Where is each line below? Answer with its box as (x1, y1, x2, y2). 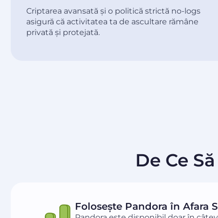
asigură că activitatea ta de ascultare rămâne (26, 17, 199, 27)
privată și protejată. (26, 28, 100, 37)
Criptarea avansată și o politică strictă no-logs (26, 6, 200, 16)
